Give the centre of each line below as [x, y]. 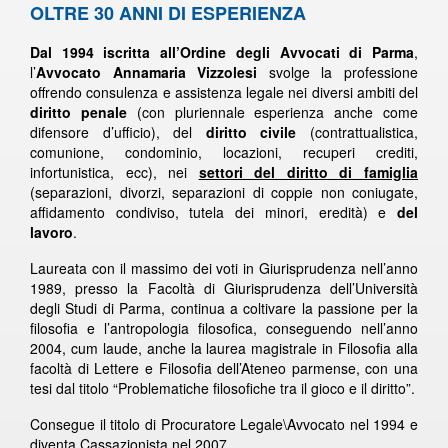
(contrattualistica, [357, 131]
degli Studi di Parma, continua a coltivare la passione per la [224, 307]
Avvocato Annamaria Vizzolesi [147, 71]
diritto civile [251, 131]
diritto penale [78, 111]
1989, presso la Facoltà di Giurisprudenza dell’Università [224, 287]
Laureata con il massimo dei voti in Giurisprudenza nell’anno [224, 267]
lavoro [51, 231]
